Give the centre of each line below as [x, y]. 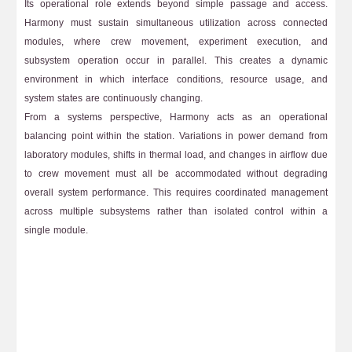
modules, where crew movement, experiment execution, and [176, 42]
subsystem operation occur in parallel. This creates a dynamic [176, 60]
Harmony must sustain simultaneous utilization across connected [176, 23]
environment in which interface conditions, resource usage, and [176, 79]
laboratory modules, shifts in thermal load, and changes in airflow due [176, 155]
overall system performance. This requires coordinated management [176, 192]
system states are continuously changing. [114, 98]
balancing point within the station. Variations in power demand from [176, 136]
